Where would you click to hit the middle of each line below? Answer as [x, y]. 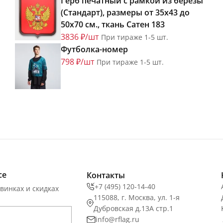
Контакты [106, 175]
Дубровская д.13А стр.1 [133, 209]
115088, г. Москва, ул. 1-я [137, 198]
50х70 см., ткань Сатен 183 [113, 25]
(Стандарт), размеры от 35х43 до [125, 13]
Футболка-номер [94, 50]
